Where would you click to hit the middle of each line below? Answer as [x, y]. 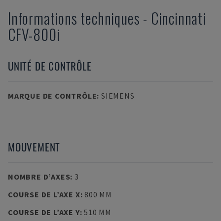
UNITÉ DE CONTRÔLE [50, 66]
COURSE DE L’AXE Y [44, 212]
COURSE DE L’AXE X [44, 194]
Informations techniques [74, 18]
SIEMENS [118, 96]
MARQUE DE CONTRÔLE [53, 96]
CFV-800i [34, 34]
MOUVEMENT [34, 147]
